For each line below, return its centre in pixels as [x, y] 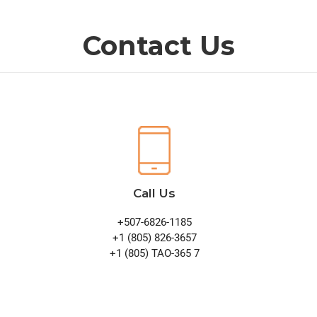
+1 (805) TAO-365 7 [154, 254]
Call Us [155, 194]
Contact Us [158, 46]
